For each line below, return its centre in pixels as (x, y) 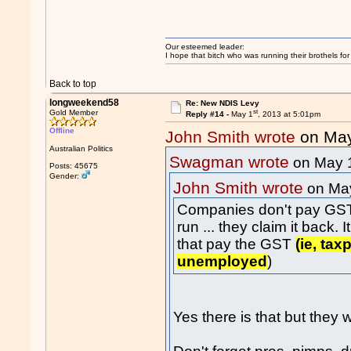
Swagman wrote (230, 162)
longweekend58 (85, 103)
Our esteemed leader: (205, 47)
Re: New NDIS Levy (222, 103)
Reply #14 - (208, 114)
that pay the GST (237, 244)
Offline (62, 130)
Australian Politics (81, 148)
